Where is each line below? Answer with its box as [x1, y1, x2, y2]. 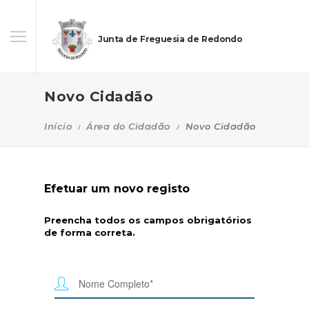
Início [44, 121, 72, 132]
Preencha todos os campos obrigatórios [44, 215, 252, 226]
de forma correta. [44, 227, 135, 238]
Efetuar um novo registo [44, 182, 190, 195]
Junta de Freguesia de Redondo [98, 34, 243, 45]
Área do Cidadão [86, 121, 170, 132]
